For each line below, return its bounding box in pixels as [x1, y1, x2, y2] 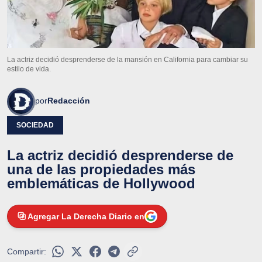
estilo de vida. [7, 64, 51, 73]
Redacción [47, 95, 90, 105]
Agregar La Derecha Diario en [27, 211, 144, 221]
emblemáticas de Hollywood [7, 175, 195, 191]
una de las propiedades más [7, 161, 195, 177]
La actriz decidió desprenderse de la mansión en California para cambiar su [7, 55, 248, 64]
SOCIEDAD [16, 120, 54, 129]
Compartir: [7, 246, 46, 256]
